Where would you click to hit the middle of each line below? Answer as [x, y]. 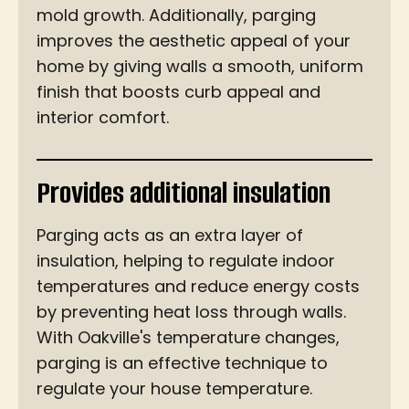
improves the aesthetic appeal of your [194, 40]
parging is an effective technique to [182, 363]
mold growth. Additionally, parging [176, 15]
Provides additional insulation [184, 194]
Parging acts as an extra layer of [170, 236]
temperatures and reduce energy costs [198, 287]
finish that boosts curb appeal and [178, 91]
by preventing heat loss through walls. [191, 312]
